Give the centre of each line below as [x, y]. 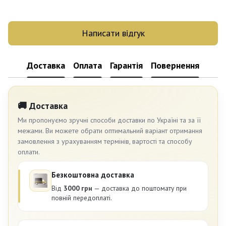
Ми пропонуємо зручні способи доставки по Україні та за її [109, 120]
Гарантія [126, 66]
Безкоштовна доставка [93, 175]
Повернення [175, 66]
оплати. [29, 152]
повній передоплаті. [82, 198]
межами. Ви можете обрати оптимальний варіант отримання [110, 131]
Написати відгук [113, 33]
